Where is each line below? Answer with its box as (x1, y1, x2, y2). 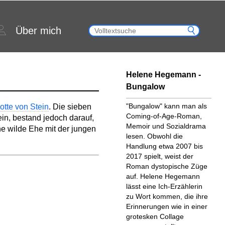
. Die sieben (48, 102, 91, 111)
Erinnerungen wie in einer (126, 202, 207, 210)
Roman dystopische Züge (126, 162, 207, 170)
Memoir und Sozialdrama (126, 122, 206, 130)
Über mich (16, 25, 61, 36)
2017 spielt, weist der (126, 152, 193, 160)
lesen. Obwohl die (126, 132, 183, 140)
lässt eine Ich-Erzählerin (126, 182, 202, 190)
